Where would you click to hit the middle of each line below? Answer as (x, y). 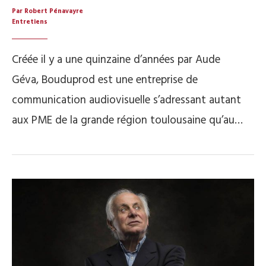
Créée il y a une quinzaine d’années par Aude (116, 60)
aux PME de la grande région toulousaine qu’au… (127, 121)
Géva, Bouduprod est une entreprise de (105, 80)
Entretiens (30, 22)
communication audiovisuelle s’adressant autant (126, 101)
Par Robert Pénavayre (47, 12)
